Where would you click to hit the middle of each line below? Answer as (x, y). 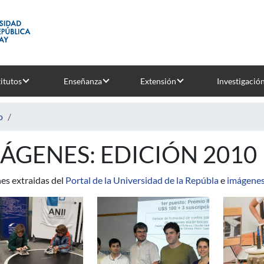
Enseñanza (82, 81)
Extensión (158, 81)
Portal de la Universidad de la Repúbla (142, 180)
